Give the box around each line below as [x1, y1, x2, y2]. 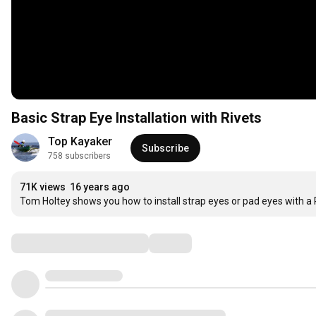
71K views [20, 181, 66, 193]
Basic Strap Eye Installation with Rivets [11, 109, 262, 127]
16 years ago [70, 181, 130, 193]
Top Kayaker [48, 135, 112, 149]
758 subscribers [48, 151, 111, 162]
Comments [11, 234, 81, 252]
